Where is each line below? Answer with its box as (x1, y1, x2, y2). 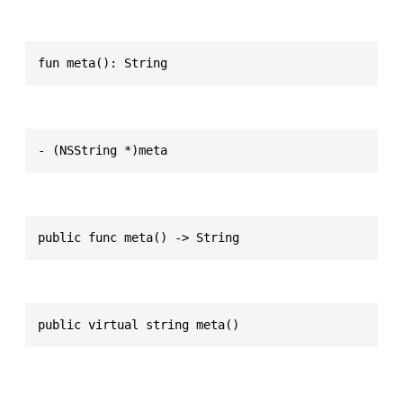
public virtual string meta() (38, 317, 239, 332)
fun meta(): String (38, 55, 167, 70)
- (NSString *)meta (38, 142, 167, 157)
